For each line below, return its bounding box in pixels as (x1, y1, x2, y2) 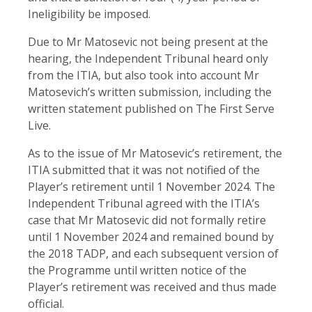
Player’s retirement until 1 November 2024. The (28, 178, 275, 194)
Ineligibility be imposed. (28, 6, 150, 22)
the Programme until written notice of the (28, 262, 247, 278)
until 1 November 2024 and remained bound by (28, 228, 274, 244)
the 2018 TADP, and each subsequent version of (28, 245, 279, 261)
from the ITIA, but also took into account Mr (28, 67, 259, 83)
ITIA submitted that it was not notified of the (28, 162, 260, 178)
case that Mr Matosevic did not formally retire (28, 212, 266, 228)
